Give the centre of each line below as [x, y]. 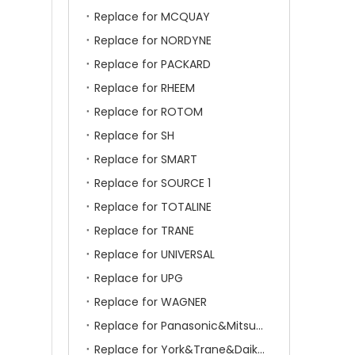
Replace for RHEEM [145, 88]
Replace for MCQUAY [152, 17]
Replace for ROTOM [149, 112]
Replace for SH [134, 136]
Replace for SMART [146, 159]
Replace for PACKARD [153, 64]
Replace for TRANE [144, 231]
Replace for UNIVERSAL [155, 254]
